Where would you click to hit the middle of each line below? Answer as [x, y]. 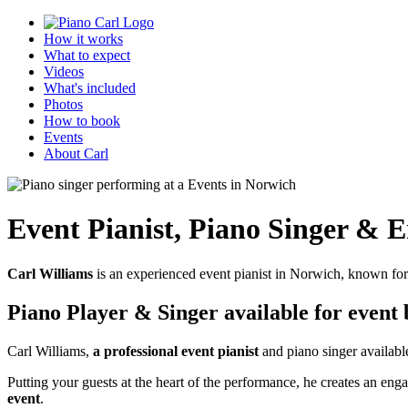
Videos [64, 71]
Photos [63, 104]
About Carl [76, 153]
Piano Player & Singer [116, 312]
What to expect [87, 55]
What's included [90, 88]
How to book [82, 121]
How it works [83, 39]
